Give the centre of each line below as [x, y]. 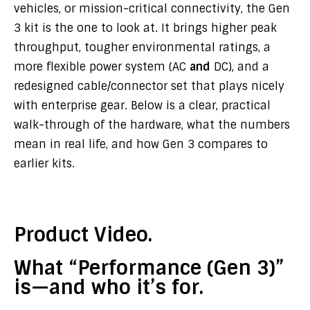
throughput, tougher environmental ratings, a [142, 47]
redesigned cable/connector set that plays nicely [149, 86]
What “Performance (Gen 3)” [149, 268]
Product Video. [83, 235]
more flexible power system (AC [102, 67]
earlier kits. [44, 164]
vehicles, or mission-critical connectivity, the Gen [152, 9]
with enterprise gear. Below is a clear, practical [142, 106]
